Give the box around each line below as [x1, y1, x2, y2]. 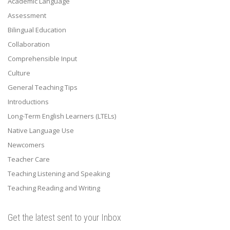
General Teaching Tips [8, 82, 78, 92]
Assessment [8, 10, 46, 20]
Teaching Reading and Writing [8, 183, 100, 193]
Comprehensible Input [8, 53, 77, 63]
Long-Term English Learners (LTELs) [8, 111, 116, 121]
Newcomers [8, 140, 45, 149]
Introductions [8, 97, 49, 106]
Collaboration [8, 39, 50, 49]
